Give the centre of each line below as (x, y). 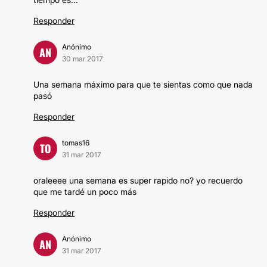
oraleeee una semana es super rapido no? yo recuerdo (138, 180)
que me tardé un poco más (85, 192)
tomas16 (76, 143)
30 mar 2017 (83, 59)
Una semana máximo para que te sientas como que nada (143, 84)
